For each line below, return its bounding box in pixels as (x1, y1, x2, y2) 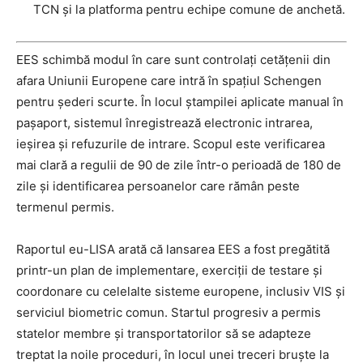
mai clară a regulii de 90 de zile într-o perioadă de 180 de (16, 156, 341, 173)
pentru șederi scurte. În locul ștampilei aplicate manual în (16, 93, 344, 109)
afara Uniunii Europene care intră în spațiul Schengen (16, 72, 322, 88)
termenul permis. (16, 199, 114, 215)
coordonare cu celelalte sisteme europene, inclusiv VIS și (16, 283, 345, 299)
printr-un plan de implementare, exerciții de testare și (16, 262, 322, 278)
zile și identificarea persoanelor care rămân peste (16, 177, 300, 194)
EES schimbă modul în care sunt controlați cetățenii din (16, 51, 331, 67)
